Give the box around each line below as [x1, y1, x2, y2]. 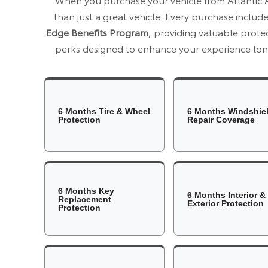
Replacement [58, 194, 112, 204]
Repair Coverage [187, 114, 255, 124]
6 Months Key [58, 185, 115, 196]
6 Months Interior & [187, 190, 266, 200]
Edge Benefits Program [45, 25, 148, 39]
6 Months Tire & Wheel [58, 106, 151, 116]
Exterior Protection [187, 198, 264, 208]
